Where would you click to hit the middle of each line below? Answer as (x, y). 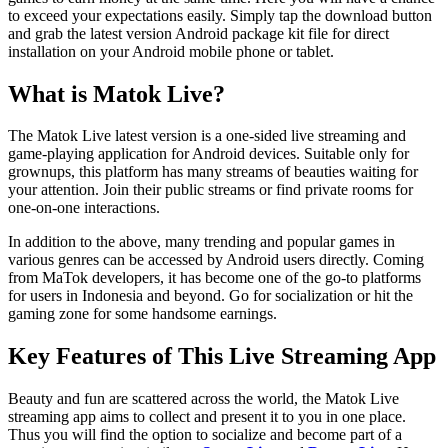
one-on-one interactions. (84, 208)
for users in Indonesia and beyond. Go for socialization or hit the (210, 296)
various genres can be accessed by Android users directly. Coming (216, 260)
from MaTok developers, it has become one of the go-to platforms (214, 278)
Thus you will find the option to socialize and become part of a (205, 435)
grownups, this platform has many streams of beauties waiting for (213, 172)
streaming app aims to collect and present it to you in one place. (207, 417)
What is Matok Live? (116, 93)
